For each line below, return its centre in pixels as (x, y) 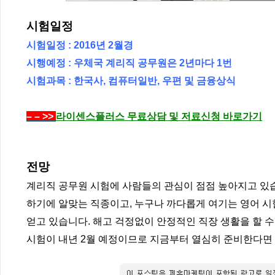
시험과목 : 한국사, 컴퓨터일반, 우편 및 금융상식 (131, 81)
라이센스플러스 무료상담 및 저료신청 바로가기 (159, 117)
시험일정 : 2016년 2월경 (80, 45)
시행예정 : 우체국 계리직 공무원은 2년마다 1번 (129, 63)
